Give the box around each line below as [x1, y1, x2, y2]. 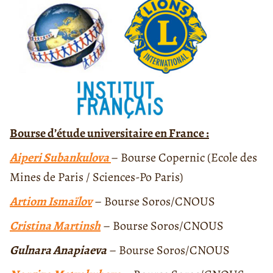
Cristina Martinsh [10, 217, 101, 234]
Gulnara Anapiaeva [10, 241, 107, 258]
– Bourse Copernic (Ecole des [111, 149, 257, 166]
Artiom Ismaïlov [10, 193, 92, 210]
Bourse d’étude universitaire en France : [10, 124, 209, 141]
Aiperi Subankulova [10, 149, 111, 166]
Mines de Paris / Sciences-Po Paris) [10, 168, 183, 185]
